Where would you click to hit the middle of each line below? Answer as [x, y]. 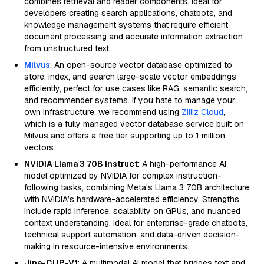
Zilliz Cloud [202, 112]
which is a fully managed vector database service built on [134, 124]
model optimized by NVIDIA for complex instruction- [123, 176]
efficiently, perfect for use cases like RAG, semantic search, [136, 88]
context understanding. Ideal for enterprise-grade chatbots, [136, 223]
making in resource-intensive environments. [107, 246]
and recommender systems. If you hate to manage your [130, 100]
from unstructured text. [67, 48]
